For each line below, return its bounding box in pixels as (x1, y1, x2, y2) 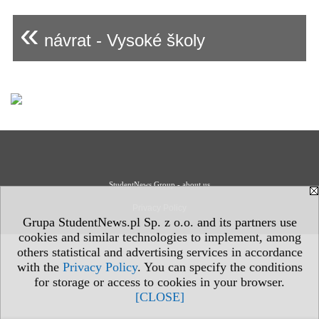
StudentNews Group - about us (109, 180, 210, 189)
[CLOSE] (135, 290, 184, 304)
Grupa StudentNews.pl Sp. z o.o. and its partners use (22, 215, 297, 229)
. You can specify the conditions (137, 260, 303, 274)
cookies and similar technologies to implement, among (18, 230, 301, 244)
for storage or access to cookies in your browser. (34, 275, 285, 289)
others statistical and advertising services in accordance (16, 245, 303, 259)
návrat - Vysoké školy (39, 31, 205, 51)
